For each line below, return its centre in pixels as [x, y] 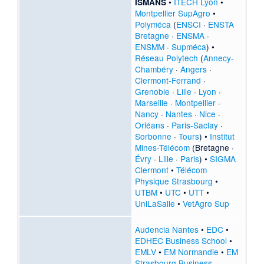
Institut [222, 136]
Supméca [189, 47]
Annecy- [218, 58]
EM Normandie [191, 252]
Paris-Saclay [194, 125]
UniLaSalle [155, 204]
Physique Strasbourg [174, 181]
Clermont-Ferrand [168, 80]
